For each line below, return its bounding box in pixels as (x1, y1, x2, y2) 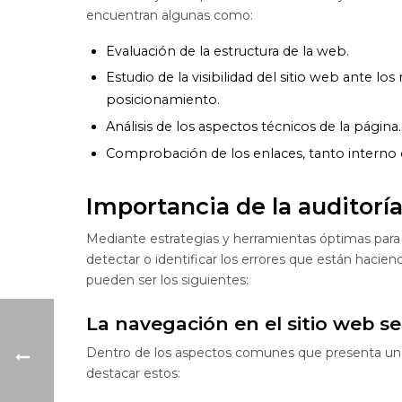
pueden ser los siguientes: (86, 272, 249, 289)
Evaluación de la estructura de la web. (106, 42, 350, 59)
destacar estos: (86, 364, 180, 381)
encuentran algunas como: (86, 6, 253, 23)
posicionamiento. (106, 92, 221, 109)
